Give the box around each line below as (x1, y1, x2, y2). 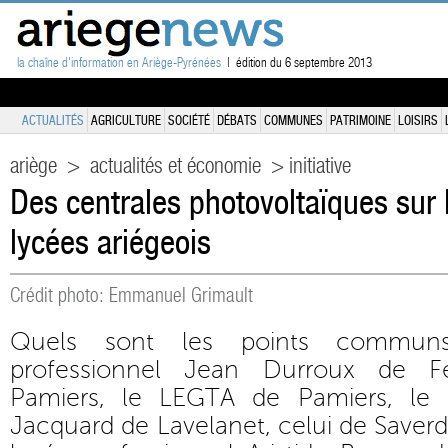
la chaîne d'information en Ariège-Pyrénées (17, 55, 221, 70)
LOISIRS (398, 113, 438, 128)
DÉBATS (217, 113, 257, 128)
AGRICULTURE (91, 113, 161, 128)
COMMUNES (264, 113, 323, 128)
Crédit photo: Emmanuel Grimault (10, 284, 253, 306)
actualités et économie (90, 154, 261, 178)
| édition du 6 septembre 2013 (221, 55, 372, 70)
